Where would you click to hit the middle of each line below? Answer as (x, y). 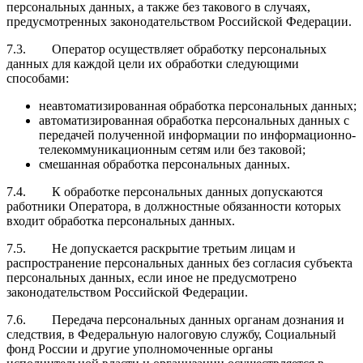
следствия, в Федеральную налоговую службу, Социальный (171, 334)
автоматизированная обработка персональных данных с (194, 120)
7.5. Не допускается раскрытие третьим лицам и (151, 248)
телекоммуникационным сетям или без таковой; (172, 149)
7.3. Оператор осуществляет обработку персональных (167, 49)
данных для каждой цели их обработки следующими (153, 63)
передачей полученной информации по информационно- (197, 135)
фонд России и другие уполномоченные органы (140, 348)
